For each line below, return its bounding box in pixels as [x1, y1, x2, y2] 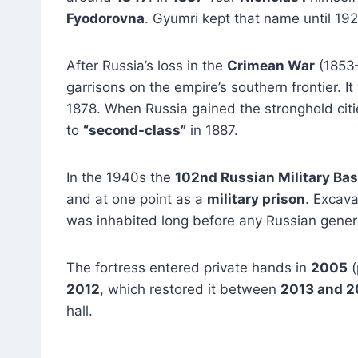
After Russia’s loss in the [66, 57, 227, 74]
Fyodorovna [66, 10, 145, 26]
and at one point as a [66, 190, 207, 207]
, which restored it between [100, 280, 280, 297]
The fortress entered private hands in [66, 259, 311, 276]
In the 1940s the [66, 169, 175, 185]
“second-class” [83, 121, 186, 138]
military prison [207, 190, 305, 207]
